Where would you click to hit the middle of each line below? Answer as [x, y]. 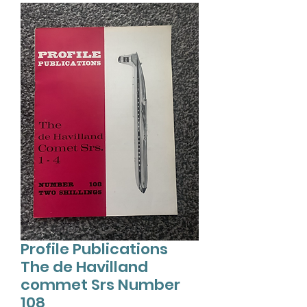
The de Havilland [84, 267]
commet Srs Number [100, 285]
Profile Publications [94, 249]
